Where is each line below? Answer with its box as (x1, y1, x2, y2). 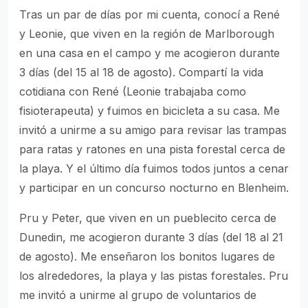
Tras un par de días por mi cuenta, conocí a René (19, 8, 280, 21)
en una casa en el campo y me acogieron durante (19, 46, 280, 60)
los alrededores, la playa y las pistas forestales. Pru (19, 269, 288, 283)
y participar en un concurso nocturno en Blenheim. (19, 181, 289, 195)
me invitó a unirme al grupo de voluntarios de (19, 288, 256, 302)
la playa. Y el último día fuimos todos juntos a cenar (19, 162, 289, 175)
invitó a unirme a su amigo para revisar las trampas (19, 123, 287, 137)
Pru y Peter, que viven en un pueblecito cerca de (19, 211, 276, 225)
